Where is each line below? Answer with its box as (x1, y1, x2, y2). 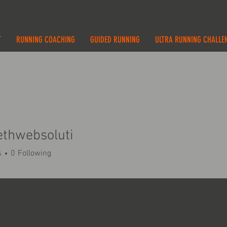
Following (18, 148, 51, 159)
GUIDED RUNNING (90, 34, 140, 45)
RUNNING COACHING (16, 34, 75, 45)
